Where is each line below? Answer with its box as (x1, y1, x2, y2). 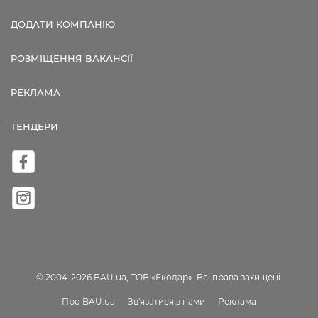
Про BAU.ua (62, 296, 115, 307)
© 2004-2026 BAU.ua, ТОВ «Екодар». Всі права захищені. (35, 272, 283, 283)
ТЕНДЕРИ (11, 121, 58, 133)
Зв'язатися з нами (128, 296, 205, 307)
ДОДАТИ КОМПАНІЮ (11, 18, 115, 31)
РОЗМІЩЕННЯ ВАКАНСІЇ (11, 53, 133, 65)
